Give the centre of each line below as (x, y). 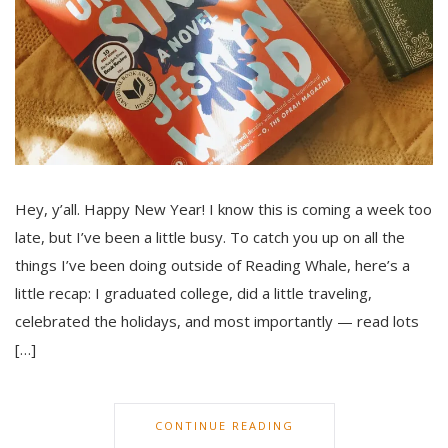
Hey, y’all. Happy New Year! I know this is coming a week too (223, 209)
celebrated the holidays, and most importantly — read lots (217, 321)
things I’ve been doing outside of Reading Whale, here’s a (212, 265)
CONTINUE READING (224, 426)
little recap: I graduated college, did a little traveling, (193, 293)
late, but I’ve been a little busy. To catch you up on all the (210, 237)
